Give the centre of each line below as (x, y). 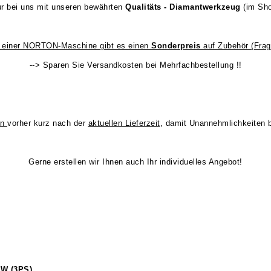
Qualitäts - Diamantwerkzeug (183, 7)
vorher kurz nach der (48, 123)
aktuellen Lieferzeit (124, 123)
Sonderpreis (177, 46)
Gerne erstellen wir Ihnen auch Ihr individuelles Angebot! (135, 162)
